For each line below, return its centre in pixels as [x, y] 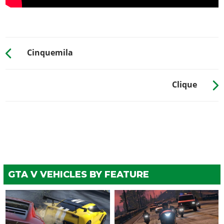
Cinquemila [50, 52]
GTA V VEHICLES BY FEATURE [78, 174]
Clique [185, 84]
